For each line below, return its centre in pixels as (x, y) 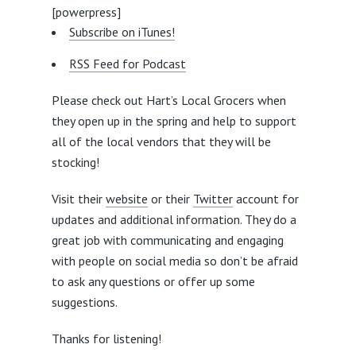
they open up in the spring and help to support (174, 121)
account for (265, 199)
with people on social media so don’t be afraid (174, 261)
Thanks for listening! (106, 339)
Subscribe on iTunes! (122, 32)
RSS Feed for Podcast (127, 64)
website (126, 199)
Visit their (78, 199)
